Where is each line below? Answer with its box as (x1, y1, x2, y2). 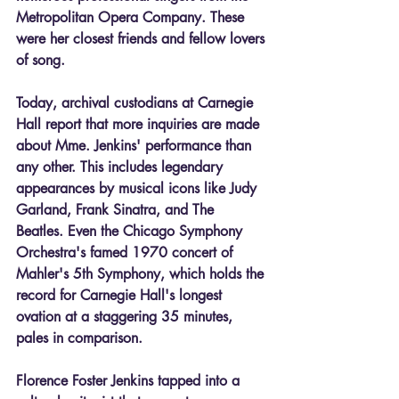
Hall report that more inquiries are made (16, 114, 264, 134)
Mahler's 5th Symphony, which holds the (16, 264, 268, 283)
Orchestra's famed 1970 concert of (16, 242, 237, 262)
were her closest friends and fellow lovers (16, 28, 269, 48)
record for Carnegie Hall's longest (16, 285, 226, 305)
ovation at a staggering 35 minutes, (16, 306, 237, 326)
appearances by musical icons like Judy (16, 178, 261, 198)
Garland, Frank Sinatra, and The (16, 199, 218, 219)
